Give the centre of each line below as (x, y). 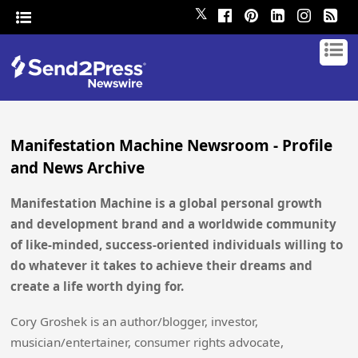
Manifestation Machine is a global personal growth (167, 203)
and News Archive (78, 168)
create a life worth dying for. (97, 286)
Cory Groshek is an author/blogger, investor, (135, 322)
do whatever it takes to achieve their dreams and (162, 265)
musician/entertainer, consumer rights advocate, (147, 342)
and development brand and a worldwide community (174, 224)
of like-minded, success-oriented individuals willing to (177, 245)
